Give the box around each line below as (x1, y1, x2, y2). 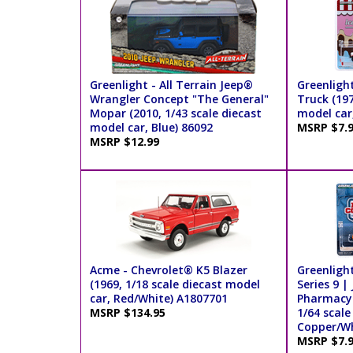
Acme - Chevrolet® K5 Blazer (90, 262, 248, 277)
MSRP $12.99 (90, 133, 166, 149)
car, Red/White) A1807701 (90, 290, 229, 306)
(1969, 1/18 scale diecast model (90, 276, 261, 292)
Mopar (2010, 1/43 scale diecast (90, 105, 262, 121)
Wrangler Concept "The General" (90, 91, 269, 106)
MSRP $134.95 (90, 304, 173, 320)
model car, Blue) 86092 (90, 119, 214, 135)
